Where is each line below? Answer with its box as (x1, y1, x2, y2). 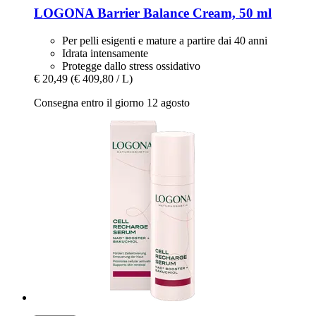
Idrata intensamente (62, 47, 148, 59)
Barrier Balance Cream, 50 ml (94, 6, 272, 21)
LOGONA (34, 6, 94, 21)
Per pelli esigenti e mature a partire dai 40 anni (62, 34, 267, 47)
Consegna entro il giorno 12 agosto (34, 96, 190, 109)
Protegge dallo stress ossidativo (62, 59, 200, 72)
